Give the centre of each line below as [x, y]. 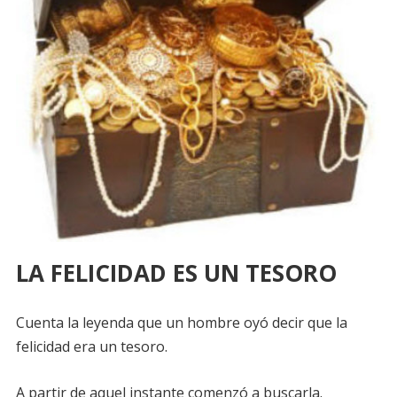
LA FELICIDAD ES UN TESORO [176, 272]
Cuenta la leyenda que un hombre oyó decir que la [181, 322]
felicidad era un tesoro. [91, 346]
